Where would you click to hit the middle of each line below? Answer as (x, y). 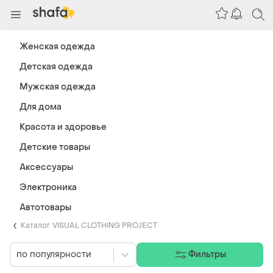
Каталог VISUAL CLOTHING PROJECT (89, 225)
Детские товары (55, 147)
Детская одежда (56, 67)
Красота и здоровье (63, 127)
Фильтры (207, 255)
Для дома (41, 107)
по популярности (54, 255)
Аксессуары (46, 167)
